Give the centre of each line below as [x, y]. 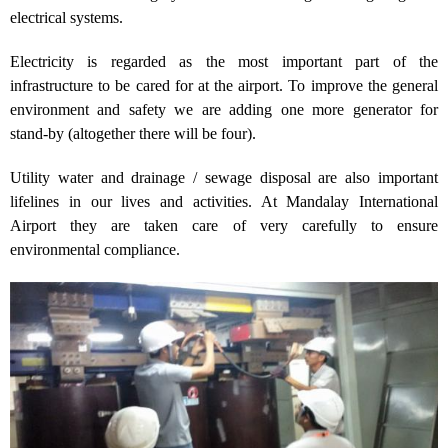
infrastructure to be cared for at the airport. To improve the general [224, 85]
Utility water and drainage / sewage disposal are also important [224, 177]
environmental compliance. [95, 249]
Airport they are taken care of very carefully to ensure [224, 225]
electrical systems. [66, 17]
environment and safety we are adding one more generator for [224, 109]
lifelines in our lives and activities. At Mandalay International [224, 201]
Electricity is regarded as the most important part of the [224, 61]
